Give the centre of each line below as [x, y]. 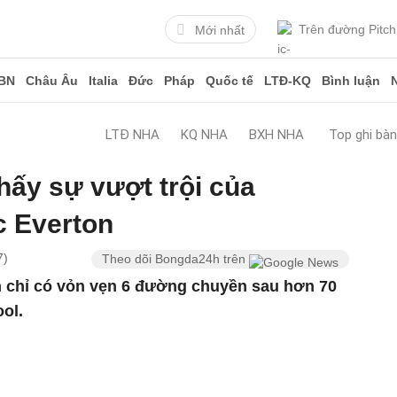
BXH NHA [276, 135]
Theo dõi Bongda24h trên [176, 259]
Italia [103, 81]
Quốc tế [230, 81]
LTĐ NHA [132, 135]
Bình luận [351, 81]
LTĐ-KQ [288, 81]
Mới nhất [220, 30]
